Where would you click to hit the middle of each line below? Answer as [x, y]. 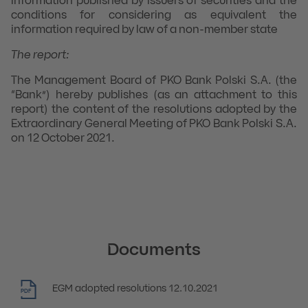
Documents [154, 251]
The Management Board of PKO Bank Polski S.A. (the [154, 81]
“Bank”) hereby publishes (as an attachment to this [154, 96]
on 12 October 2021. [63, 139]
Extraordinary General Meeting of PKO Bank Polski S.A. [154, 124]
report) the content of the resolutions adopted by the [154, 110]
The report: [40, 56]
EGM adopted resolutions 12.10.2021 [135, 289]
